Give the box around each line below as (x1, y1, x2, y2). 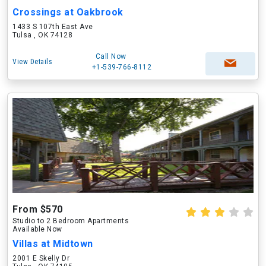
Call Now (95, 52, 126, 61)
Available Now (12, 225, 62, 233)
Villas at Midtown (12, 238, 93, 249)
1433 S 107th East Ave (12, 23, 93, 31)
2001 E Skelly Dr (12, 254, 69, 262)
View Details (12, 58, 52, 66)
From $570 (12, 204, 63, 215)
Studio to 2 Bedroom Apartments (12, 217, 129, 225)
